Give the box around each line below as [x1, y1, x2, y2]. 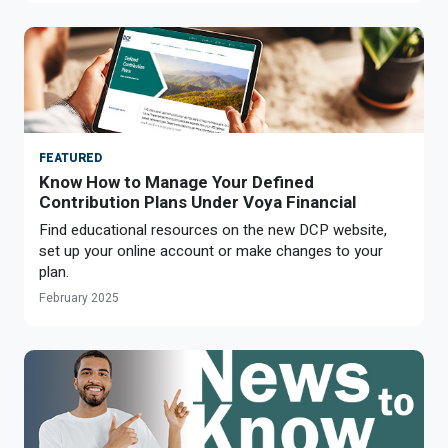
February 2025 [39, 288, 119, 307]
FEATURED [39, 148, 102, 167]
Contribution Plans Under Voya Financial [39, 191, 356, 212]
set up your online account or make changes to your [39, 239, 383, 262]
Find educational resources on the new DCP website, [39, 218, 387, 241]
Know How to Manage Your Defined [39, 171, 314, 192]
